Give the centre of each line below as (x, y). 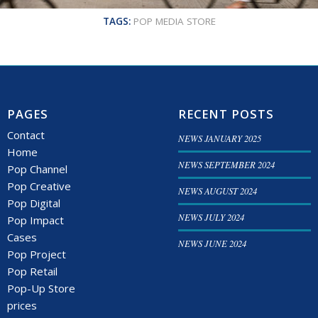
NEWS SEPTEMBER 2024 (227, 165)
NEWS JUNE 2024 (213, 243)
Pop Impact (36, 220)
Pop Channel (38, 169)
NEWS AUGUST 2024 (218, 191)
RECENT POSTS (226, 114)
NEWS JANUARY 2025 (220, 138)
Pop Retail (33, 272)
